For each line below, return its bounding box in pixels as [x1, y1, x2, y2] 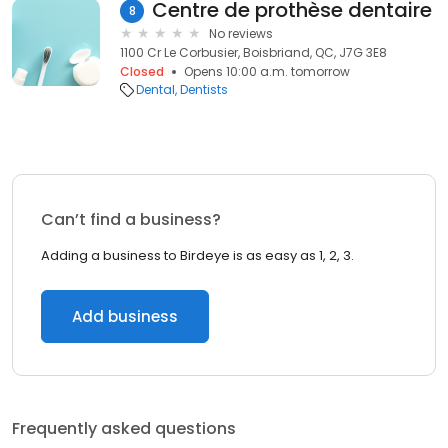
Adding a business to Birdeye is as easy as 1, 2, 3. [41, 246, 354, 265]
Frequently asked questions [12, 417, 236, 440]
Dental [136, 81, 175, 98]
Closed [120, 63, 164, 80]
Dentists [180, 81, 228, 98]
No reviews [209, 25, 273, 42]
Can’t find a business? [41, 208, 221, 231]
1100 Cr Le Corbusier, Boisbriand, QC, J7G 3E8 [120, 44, 387, 61]
